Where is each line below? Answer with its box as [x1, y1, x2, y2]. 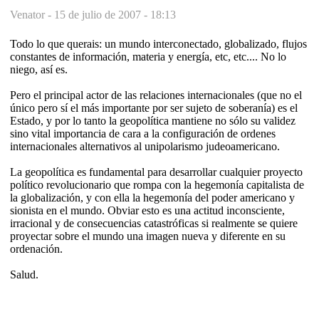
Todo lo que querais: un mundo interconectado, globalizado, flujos [10, 37, 307, 50]
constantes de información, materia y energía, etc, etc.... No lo [10, 50, 286, 63]
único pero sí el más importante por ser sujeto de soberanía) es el [10, 101, 298, 114]
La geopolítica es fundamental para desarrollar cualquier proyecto [10, 165, 303, 178]
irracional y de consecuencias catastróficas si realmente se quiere [10, 216, 298, 229]
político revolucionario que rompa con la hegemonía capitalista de [10, 178, 304, 191]
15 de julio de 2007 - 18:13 [54, 8, 176, 21]
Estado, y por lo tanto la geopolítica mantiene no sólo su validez [10, 114, 296, 127]
